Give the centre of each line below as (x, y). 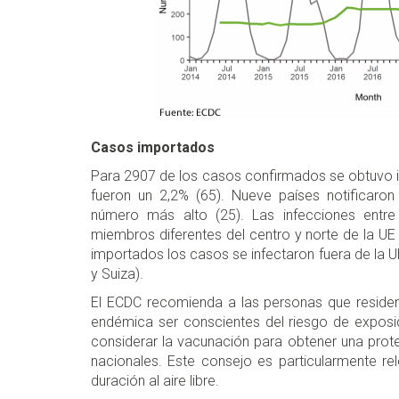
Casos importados (153, 148)
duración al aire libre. (155, 381)
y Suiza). (117, 274)
